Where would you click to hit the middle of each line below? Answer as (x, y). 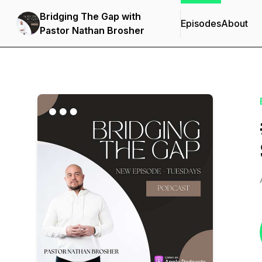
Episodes (201, 23)
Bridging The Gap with (90, 16)
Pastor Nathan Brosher (92, 30)
